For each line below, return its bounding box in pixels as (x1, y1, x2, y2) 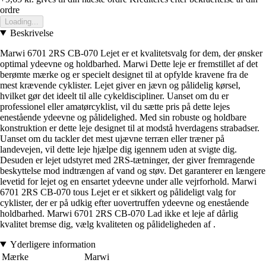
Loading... (5, 17, 39, 26)
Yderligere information (9, 239, 96, 249)
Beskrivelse (9, 27, 53, 38)
